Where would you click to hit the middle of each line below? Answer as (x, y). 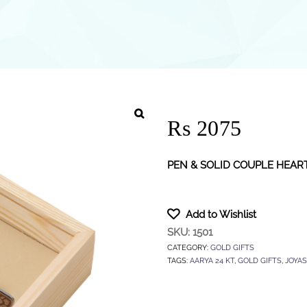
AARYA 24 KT (212, 260)
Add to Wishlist (221, 214)
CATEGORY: (189, 247)
